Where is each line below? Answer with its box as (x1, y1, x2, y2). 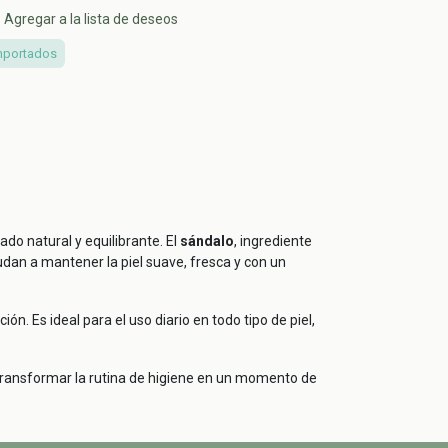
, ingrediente (234, 232, 312, 249)
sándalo (180, 232, 234, 249)
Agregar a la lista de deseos (4, 11, 178, 28)
